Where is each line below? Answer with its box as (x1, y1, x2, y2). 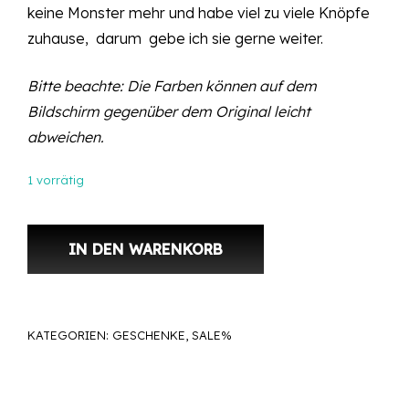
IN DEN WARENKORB (68, 239, 223, 258)
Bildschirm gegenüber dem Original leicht (27, 102, 310, 121)
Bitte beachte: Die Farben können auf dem (27, 77, 317, 96)
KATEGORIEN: (27, 327, 112, 342)
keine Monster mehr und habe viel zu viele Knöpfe (27, 4, 370, 23)
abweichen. (27, 128, 104, 147)
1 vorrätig (27, 173, 84, 188)
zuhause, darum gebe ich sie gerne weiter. (27, 29, 323, 48)
